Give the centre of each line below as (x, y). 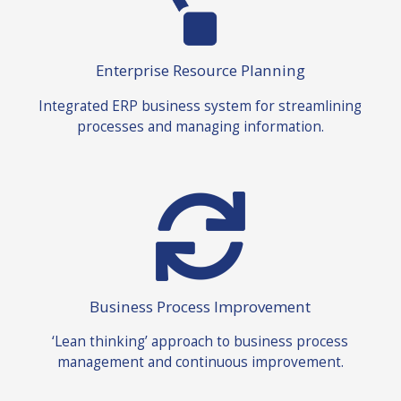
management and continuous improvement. (200, 362)
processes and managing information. (200, 126)
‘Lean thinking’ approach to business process (200, 341)
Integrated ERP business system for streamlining (200, 105)
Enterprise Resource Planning (200, 71)
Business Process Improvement (200, 306)
